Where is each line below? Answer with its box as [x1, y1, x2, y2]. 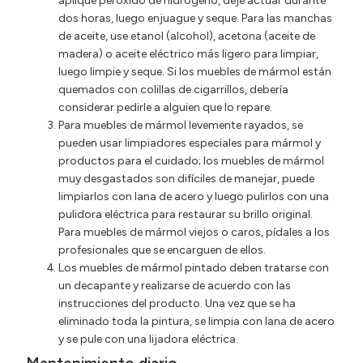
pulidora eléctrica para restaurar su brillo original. [58, 207, 313, 221]
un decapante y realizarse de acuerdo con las [58, 278, 291, 293]
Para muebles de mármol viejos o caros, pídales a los [58, 224, 330, 239]
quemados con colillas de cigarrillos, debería [58, 82, 288, 96]
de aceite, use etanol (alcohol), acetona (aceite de [58, 28, 315, 43]
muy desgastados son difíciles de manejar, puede [58, 171, 314, 186]
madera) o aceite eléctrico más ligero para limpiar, [58, 46, 318, 61]
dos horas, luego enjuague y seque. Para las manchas [58, 11, 332, 25]
